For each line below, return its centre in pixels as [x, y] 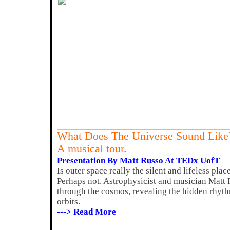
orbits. [69, 202]
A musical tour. [92, 149]
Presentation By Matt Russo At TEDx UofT [138, 160]
